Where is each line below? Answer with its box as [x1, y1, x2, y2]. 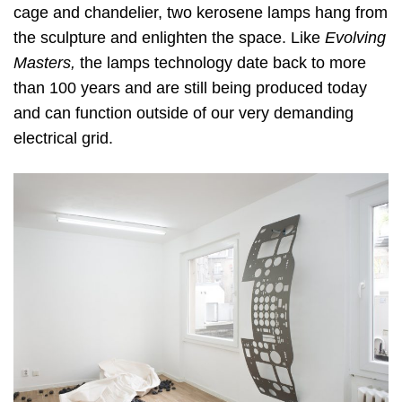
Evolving [325, 28, 386, 47]
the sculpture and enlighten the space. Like [13, 28, 325, 47]
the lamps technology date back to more [75, 53, 366, 72]
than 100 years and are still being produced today [13, 78, 367, 97]
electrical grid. [13, 128, 113, 147]
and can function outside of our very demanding [13, 103, 354, 122]
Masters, [13, 53, 75, 72]
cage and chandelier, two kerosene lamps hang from [13, 3, 388, 22]
